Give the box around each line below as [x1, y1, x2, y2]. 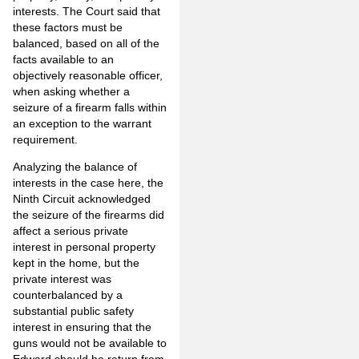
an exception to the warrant [13, 116, 151, 130]
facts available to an [13, 52, 114, 66]
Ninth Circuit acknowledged [13, 192, 151, 206]
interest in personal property [13, 240, 155, 254]
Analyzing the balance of [13, 160, 137, 174]
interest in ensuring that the [13, 321, 151, 334]
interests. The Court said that [13, 4, 160, 18]
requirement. [13, 132, 78, 146]
